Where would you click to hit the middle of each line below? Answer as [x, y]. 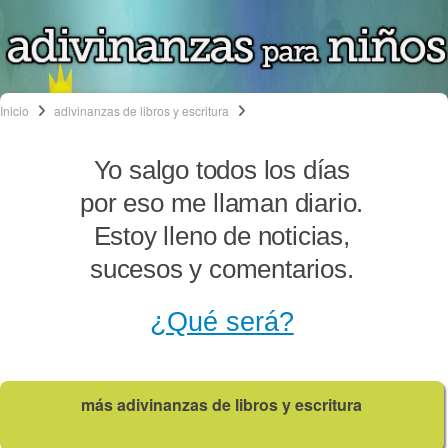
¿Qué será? [221, 321]
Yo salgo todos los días [221, 169]
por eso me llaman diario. [222, 202]
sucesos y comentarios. [221, 268]
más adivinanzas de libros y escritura [222, 404]
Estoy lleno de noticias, [221, 235]
